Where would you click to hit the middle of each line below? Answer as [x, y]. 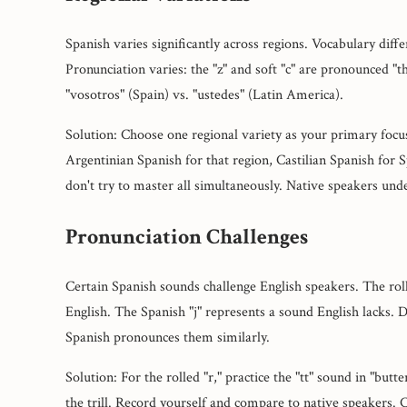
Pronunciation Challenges [187, 236]
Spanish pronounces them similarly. [168, 337]
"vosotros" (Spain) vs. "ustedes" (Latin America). [204, 94]
